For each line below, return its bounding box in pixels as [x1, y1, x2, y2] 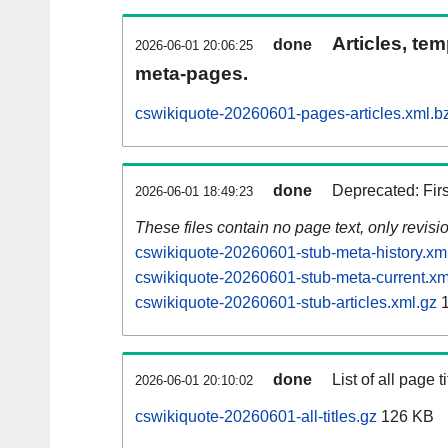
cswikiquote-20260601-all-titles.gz [135, 408, 377, 426]
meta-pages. [135, 63, 248, 85]
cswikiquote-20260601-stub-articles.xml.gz [135, 294, 437, 312]
